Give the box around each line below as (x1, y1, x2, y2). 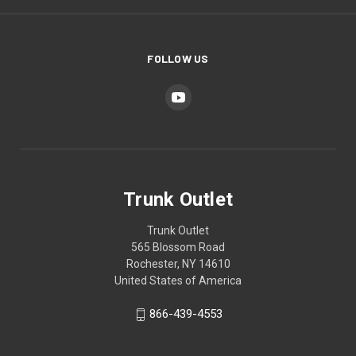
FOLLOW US (147, 52, 209, 66)
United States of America (114, 274, 242, 288)
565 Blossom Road (131, 241, 225, 254)
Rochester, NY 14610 (126, 257, 230, 271)
